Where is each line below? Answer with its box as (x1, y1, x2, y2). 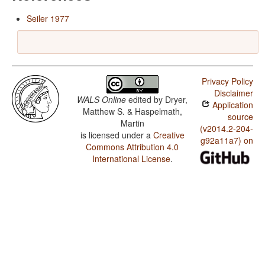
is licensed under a (80, 129, 153, 141)
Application (209, 99, 253, 111)
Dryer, (165, 93, 188, 106)
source (227, 111, 253, 123)
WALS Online (77, 93, 127, 106)
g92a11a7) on (200, 134, 253, 147)
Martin (120, 117, 144, 130)
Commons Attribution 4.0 (86, 141, 179, 153)
